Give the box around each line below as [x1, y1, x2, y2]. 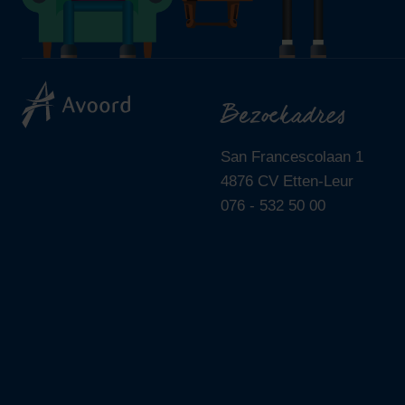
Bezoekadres [220, 97, 346, 137]
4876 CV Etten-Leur [220, 173, 353, 190]
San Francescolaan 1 [220, 148, 363, 165]
